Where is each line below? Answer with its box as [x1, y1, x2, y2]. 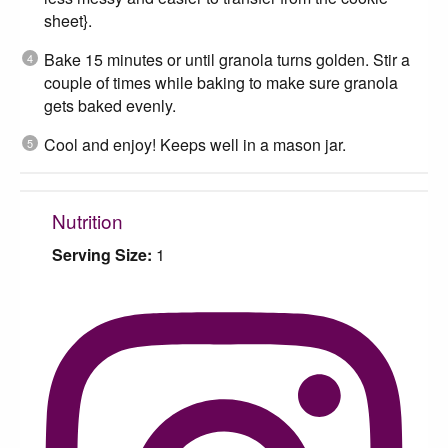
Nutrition [52, 206, 123, 234]
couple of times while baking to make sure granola [44, 70, 398, 94]
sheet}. [44, 8, 92, 32]
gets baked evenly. [44, 93, 176, 117]
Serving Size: [52, 242, 152, 266]
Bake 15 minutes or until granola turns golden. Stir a [44, 47, 410, 71]
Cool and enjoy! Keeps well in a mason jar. [44, 132, 346, 156]
